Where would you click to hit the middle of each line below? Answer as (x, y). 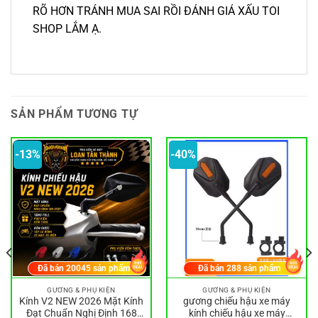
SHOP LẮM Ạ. (67, 29)
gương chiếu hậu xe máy (237, 301)
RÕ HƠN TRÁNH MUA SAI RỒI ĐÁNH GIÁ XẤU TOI (156, 11)
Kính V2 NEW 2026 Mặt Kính (81, 301)
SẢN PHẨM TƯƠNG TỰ (74, 114)
